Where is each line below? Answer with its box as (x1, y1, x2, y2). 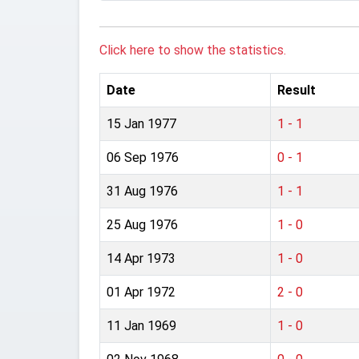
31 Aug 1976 (107, 184, 178, 199)
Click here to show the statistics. (99, 42, 286, 58)
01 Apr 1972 (107, 284, 175, 300)
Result (277, 83, 316, 98)
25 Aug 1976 (107, 217, 178, 232)
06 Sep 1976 (107, 150, 179, 165)
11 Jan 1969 (107, 318, 176, 333)
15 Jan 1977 (107, 116, 176, 131)
